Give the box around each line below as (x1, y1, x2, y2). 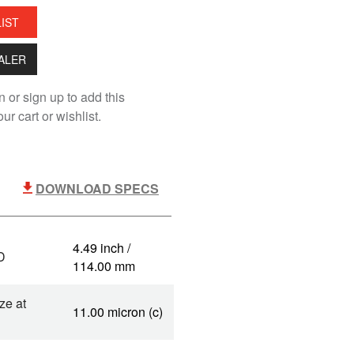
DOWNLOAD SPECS (35, 179, 159, 198)
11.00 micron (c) (73, 303, 163, 321)
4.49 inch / (73, 239, 130, 257)
